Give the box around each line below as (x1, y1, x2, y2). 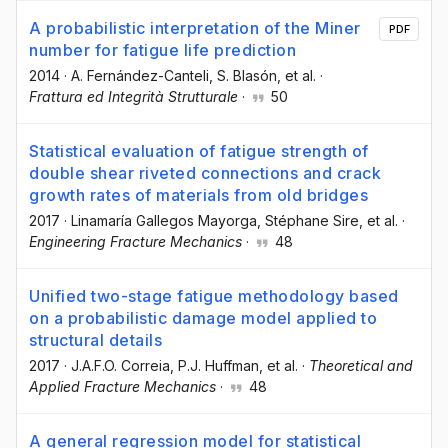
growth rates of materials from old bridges (29, 184, 368, 205)
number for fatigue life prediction (29, 39, 296, 60)
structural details (29, 330, 162, 351)
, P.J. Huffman (170, 357, 259, 375)
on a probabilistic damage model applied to (29, 308, 377, 329)
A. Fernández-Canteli (71, 66, 209, 84)
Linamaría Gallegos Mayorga (71, 211, 257, 229)
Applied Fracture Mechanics (29, 378, 216, 396)
